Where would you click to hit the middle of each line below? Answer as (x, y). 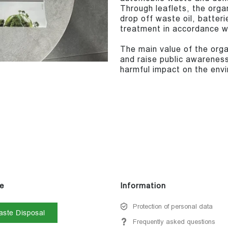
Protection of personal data (173, 207)
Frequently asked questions (174, 222)
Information (143, 186)
